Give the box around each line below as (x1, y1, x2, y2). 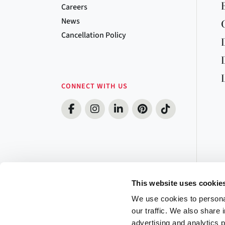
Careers (61, 2, 87, 13)
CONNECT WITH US (61, 81, 128, 92)
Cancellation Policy (61, 30, 126, 41)
